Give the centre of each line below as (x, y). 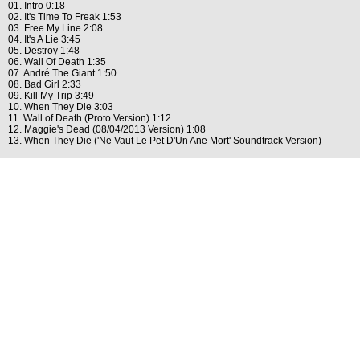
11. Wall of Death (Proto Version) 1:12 (90, 118)
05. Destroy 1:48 (44, 51)
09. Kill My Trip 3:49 (51, 96)
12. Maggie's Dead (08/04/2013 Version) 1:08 (107, 129)
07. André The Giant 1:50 (62, 73)
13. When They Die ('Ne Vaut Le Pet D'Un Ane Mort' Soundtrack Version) (165, 141)
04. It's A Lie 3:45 (44, 39)
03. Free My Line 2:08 (55, 28)
